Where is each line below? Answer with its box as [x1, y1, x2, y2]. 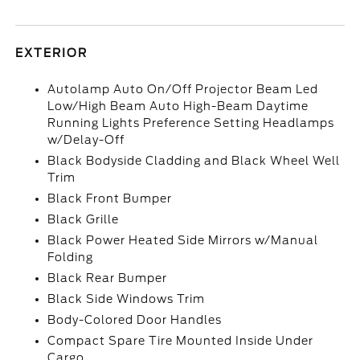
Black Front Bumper [47, 192, 173, 205]
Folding [47, 251, 94, 264]
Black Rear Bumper [47, 272, 168, 284]
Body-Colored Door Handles [47, 313, 223, 326]
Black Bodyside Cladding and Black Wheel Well [47, 154, 341, 167]
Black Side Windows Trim [47, 292, 206, 305]
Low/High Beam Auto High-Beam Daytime [47, 100, 309, 112]
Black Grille [47, 213, 120, 226]
